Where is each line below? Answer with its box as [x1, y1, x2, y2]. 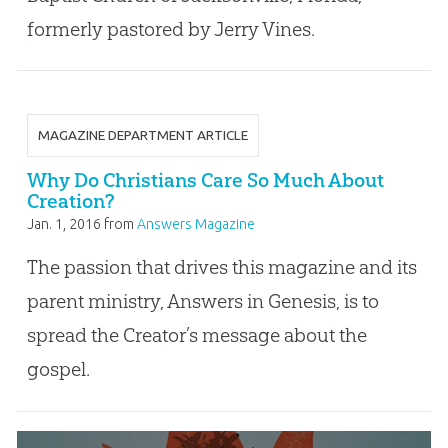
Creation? [26, 189, 115, 214]
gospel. [26, 357, 90, 382]
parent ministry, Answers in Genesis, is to [26, 289, 379, 314]
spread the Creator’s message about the [26, 323, 367, 348]
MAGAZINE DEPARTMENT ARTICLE [37, 127, 248, 144]
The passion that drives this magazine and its [26, 255, 417, 280]
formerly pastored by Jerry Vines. [26, 16, 315, 41]
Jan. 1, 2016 [26, 216, 101, 233]
